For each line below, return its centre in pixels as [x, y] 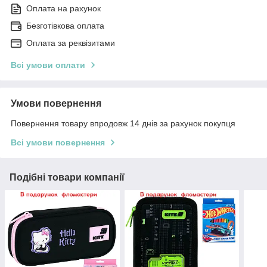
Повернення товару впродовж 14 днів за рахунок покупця [123, 124]
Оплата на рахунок [63, 9]
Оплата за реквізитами [71, 43]
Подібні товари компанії [67, 178]
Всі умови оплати [48, 65]
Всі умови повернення [58, 143]
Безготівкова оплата [65, 26]
